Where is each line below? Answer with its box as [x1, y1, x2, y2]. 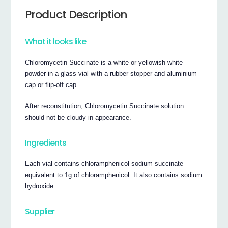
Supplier [25, 205, 55, 217]
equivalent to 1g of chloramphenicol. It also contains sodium [25, 171, 203, 179]
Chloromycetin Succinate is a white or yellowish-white [25, 59, 183, 67]
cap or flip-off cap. [25, 81, 79, 89]
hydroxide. [25, 182, 56, 190]
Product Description [25, 6, 128, 22]
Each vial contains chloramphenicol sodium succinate [25, 160, 184, 168]
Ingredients [25, 136, 67, 149]
